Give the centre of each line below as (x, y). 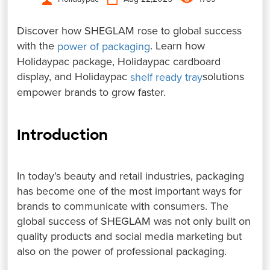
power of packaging (104, 46)
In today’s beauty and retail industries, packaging (131, 176)
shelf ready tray (167, 77)
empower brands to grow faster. (92, 92)
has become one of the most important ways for (130, 191)
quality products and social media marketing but (130, 236)
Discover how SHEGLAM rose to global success (130, 30)
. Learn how (178, 46)
